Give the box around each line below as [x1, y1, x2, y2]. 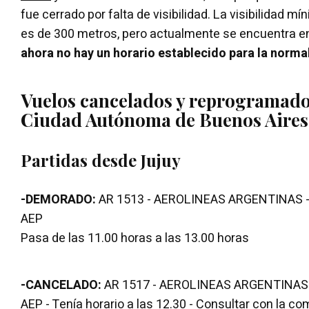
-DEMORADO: [21, 190, 96, 209]
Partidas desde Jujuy [21, 148, 181, 171]
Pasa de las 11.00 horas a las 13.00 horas [21, 228, 249, 248]
